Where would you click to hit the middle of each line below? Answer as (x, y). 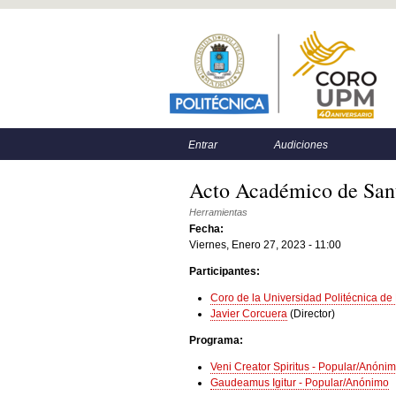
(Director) (312, 314)
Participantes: (226, 271)
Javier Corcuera (249, 314)
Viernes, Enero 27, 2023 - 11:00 (265, 245)
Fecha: (208, 229)
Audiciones (301, 145)
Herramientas (218, 212)
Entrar (203, 145)
